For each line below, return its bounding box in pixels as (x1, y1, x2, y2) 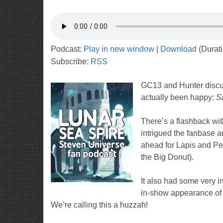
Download (160, 45, 197, 53)
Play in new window (84, 45, 154, 53)
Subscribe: (51, 57, 91, 66)
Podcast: (51, 45, 84, 53)
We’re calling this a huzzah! (51, 201, 148, 209)
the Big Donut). (141, 153, 194, 161)
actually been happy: (141, 93, 216, 102)
